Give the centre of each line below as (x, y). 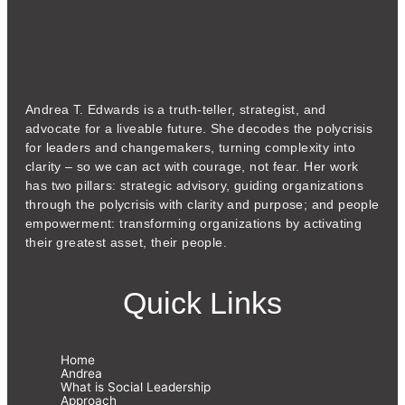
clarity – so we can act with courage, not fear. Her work (192, 166)
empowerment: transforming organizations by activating (194, 223)
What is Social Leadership (136, 386)
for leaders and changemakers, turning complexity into (191, 147)
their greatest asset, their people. (126, 242)
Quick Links (202, 302)
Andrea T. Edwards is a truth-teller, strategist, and (176, 109)
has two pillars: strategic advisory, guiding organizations (195, 185)
